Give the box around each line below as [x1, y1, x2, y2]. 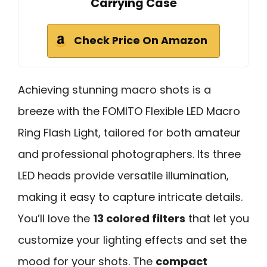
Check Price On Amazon [74, 33, 207, 48]
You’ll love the [18, 210, 93, 226]
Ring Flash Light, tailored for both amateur [18, 125, 241, 140]
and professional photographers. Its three [18, 146, 241, 162]
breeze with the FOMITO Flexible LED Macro [18, 103, 240, 119]
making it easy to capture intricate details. [18, 189, 243, 204]
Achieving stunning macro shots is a [18, 82, 211, 97]
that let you [185, 210, 249, 226]
